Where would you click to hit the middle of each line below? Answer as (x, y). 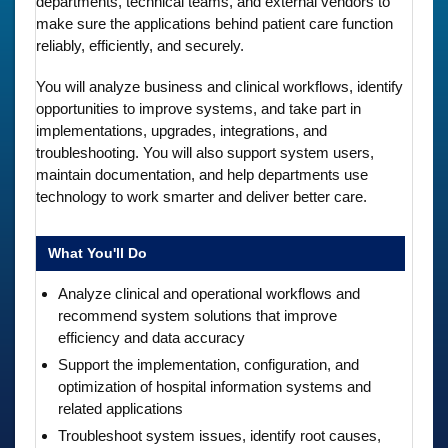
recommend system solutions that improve (197, 315)
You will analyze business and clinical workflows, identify (219, 86)
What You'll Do (97, 252)
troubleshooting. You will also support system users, (205, 152)
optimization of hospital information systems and (214, 386)
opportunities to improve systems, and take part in (198, 108)
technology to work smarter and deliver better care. (201, 196)
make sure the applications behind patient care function (214, 23)
